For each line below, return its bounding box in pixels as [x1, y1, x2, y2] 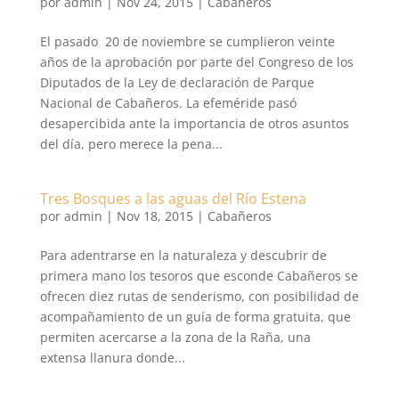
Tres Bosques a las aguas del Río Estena [39, 189, 306, 208]
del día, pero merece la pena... [39, 135, 223, 152]
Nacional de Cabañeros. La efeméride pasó [39, 94, 297, 111]
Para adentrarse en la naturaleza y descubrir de [39, 247, 327, 264]
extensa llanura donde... [39, 349, 185, 366]
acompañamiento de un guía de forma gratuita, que [39, 308, 351, 325]
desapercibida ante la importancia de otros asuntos [39, 115, 349, 132]
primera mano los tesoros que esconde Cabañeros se [39, 267, 358, 284]
